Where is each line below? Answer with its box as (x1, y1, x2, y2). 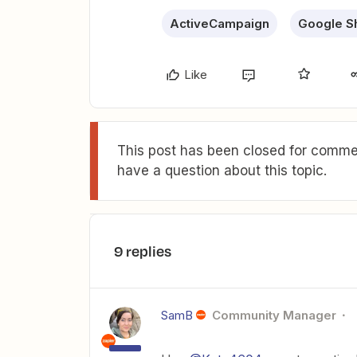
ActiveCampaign (170, 16, 269, 31)
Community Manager (211, 308, 336, 323)
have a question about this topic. (117, 163, 327, 178)
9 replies (114, 241, 171, 261)
